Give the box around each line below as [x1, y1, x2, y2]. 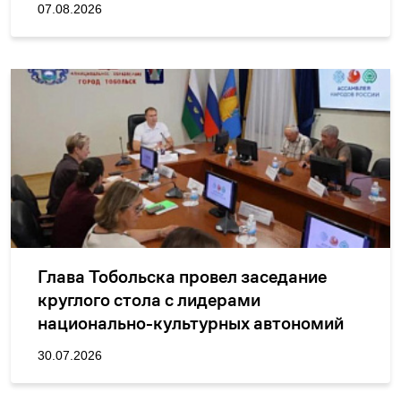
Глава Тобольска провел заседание [38, 266, 327, 288]
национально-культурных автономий [38, 312, 344, 335]
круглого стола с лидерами [38, 289, 260, 311]
